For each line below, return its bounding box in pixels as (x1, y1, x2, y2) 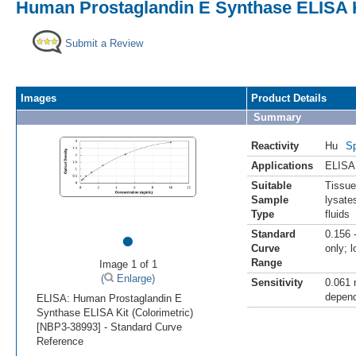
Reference (37, 335, 83, 347)
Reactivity (251, 139, 299, 152)
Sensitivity (251, 276, 303, 288)
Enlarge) (114, 272, 155, 284)
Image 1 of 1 (99, 257, 157, 270)
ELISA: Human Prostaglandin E (37, 292, 182, 304)
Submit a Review (65, 37, 143, 49)
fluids (325, 207, 350, 220)
